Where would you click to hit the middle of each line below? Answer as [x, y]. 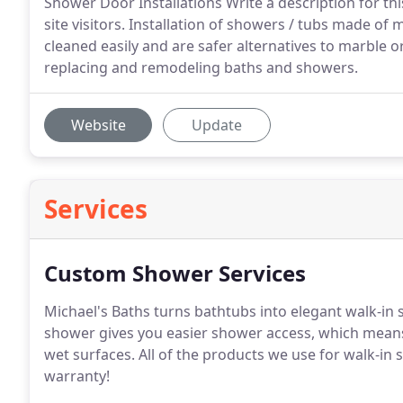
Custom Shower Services [175, 273]
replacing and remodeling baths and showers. [201, 67]
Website [98, 125]
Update [217, 125]
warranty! [77, 376]
